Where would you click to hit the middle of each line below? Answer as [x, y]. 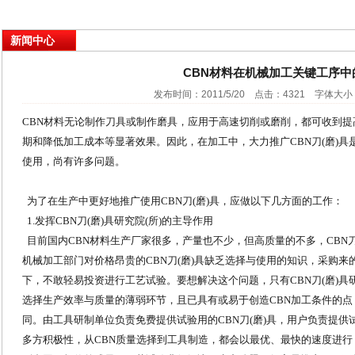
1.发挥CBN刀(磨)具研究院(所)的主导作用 [118, 221]
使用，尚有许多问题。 [74, 161]
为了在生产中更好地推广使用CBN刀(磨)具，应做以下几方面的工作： [183, 201]
